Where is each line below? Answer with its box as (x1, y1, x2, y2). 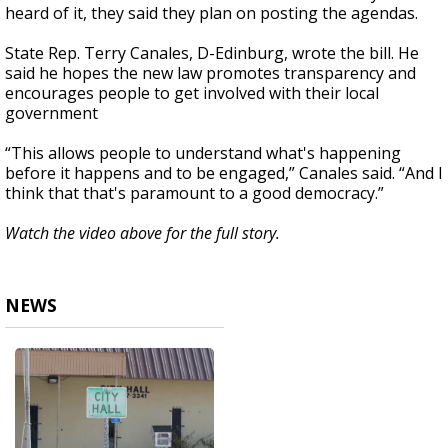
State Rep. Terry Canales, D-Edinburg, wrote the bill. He (5, 42, 419, 65)
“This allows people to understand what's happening (5, 142, 401, 165)
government (5, 102, 98, 125)
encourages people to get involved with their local (5, 82, 379, 105)
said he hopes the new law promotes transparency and (5, 62, 416, 85)
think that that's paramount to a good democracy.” (5, 182, 384, 205)
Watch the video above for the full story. (5, 222, 284, 245)
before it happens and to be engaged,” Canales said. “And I (5, 162, 443, 185)
